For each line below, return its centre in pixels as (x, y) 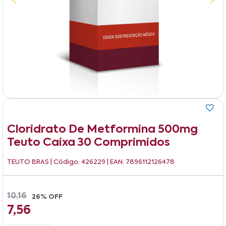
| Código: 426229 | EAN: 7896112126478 (112, 162)
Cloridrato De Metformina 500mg (102, 129)
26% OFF (47, 197)
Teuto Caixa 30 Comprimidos (89, 143)
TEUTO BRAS (29, 162)
